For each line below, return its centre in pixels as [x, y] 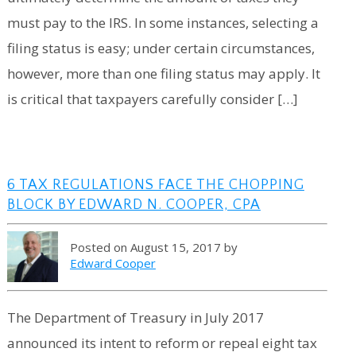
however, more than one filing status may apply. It [163, 73]
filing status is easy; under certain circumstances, [161, 48]
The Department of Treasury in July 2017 [135, 318]
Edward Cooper [112, 263]
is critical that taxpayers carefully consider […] [152, 99]
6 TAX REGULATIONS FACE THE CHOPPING [155, 185]
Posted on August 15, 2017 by [153, 248]
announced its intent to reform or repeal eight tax [162, 343]
